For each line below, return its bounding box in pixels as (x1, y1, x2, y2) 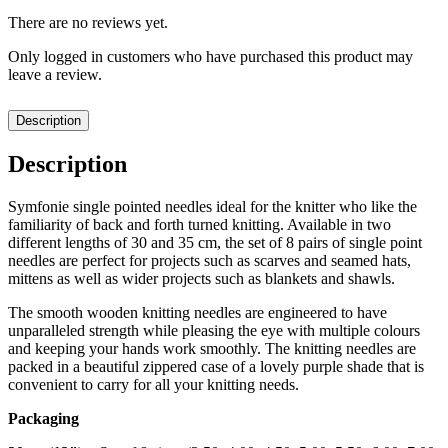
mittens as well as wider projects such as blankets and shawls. (8, 269, 395, 287)
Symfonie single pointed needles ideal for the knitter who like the (8, 197, 417, 215)
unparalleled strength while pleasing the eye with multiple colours (8, 321, 420, 339)
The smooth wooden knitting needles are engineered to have (8, 303, 387, 321)
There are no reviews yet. (8, 13, 168, 31)
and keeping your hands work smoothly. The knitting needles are (8, 339, 416, 357)
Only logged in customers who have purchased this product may (8, 47, 413, 65)
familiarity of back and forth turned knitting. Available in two (8, 215, 391, 233)
